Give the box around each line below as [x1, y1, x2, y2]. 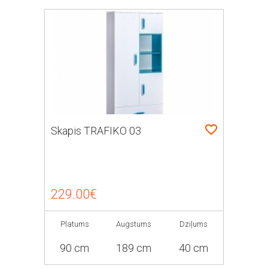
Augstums [116, 220, 152, 229]
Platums [60, 220, 89, 229]
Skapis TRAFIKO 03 [51, 124, 141, 137]
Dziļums [179, 220, 208, 229]
